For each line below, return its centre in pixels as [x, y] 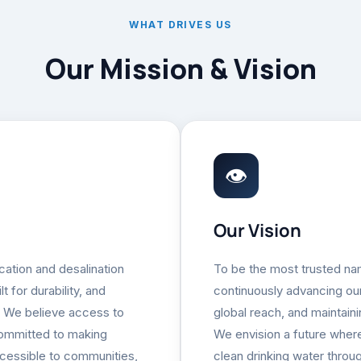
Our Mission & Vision [180, 68]
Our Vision [257, 230]
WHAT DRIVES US [180, 25]
